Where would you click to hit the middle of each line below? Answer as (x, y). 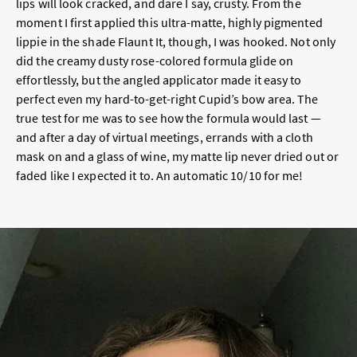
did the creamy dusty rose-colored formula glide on (155, 61)
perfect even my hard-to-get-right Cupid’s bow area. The (167, 99)
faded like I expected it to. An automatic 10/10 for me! (160, 176)
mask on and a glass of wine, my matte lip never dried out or (178, 157)
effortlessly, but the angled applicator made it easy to (159, 80)
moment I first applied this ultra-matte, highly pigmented (169, 23)
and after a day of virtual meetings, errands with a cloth (165, 137)
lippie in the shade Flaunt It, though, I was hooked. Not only (176, 42)
